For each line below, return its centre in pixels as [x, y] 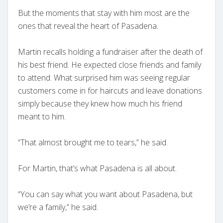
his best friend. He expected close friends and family [110, 65]
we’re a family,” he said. [58, 207]
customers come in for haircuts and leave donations [110, 91]
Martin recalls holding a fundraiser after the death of [110, 52]
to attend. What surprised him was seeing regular [104, 78]
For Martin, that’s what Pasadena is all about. [97, 168]
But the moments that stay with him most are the [104, 13]
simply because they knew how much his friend [100, 104]
